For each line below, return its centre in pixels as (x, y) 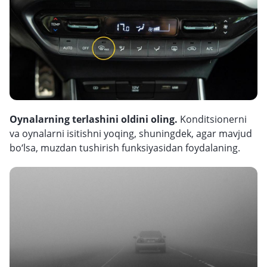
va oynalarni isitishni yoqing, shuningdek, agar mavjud (131, 133)
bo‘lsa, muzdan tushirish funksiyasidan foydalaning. (125, 148)
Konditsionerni (213, 119)
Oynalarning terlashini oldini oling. (95, 119)
